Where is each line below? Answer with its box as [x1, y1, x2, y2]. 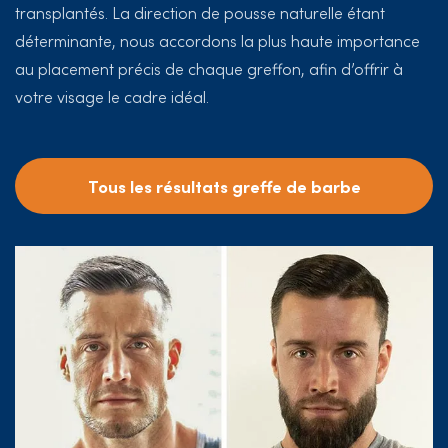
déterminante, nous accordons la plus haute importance [15, 29, 420, 52]
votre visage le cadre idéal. [15, 85, 209, 108]
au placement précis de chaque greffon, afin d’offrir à [15, 57, 403, 80]
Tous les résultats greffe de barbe [87, 174, 361, 199]
